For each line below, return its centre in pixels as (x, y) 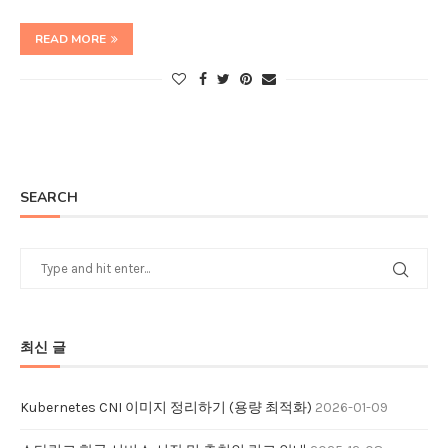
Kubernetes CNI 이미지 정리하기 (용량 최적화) (166, 408)
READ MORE (70, 39)
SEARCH (49, 198)
